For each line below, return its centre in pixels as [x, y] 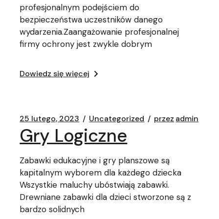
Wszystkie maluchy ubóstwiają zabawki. [95, 185]
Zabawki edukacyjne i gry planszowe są [95, 160]
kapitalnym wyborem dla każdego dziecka [101, 173]
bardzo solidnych [52, 209]
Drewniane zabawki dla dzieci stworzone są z [106, 197]
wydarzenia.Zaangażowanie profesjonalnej [99, 32]
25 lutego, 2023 [50, 119]
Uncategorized [117, 119]
